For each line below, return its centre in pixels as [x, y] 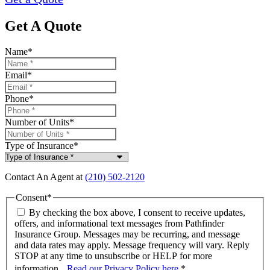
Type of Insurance [39, 145]
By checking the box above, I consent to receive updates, [137, 213]
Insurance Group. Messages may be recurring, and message [127, 234]
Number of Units [37, 122]
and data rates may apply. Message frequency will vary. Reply [132, 245]
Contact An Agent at [45, 177]
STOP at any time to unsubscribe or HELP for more [113, 256]
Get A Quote [43, 26]
